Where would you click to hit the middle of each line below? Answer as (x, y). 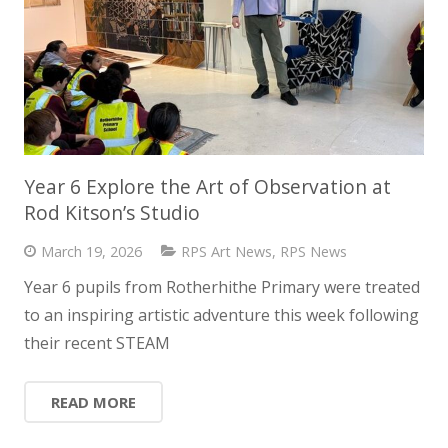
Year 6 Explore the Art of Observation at (207, 187)
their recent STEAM (97, 342)
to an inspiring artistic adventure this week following (221, 314)
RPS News (313, 252)
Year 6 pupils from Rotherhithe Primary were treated (222, 286)
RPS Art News (226, 252)
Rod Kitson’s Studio (112, 213)
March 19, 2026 (91, 252)
